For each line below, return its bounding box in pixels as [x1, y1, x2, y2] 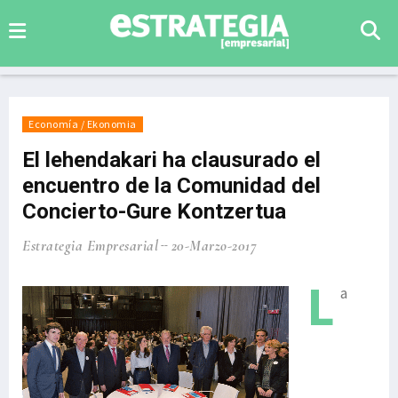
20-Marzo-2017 [171, 236, 257, 255]
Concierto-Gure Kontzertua [22, 199, 286, 224]
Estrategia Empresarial [22, 236, 158, 255]
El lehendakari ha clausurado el [22, 147, 321, 172]
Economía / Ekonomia [28, 117, 137, 131]
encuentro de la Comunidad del [22, 173, 321, 198]
